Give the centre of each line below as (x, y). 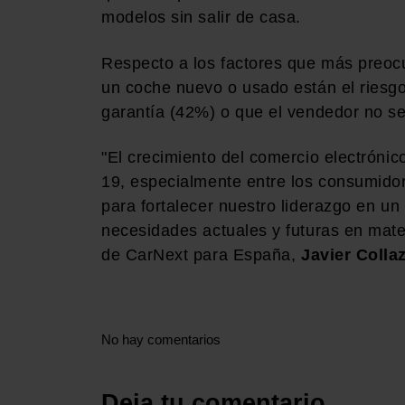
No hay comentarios (161, 339)
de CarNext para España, (201, 255)
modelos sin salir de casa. (202, 18)
